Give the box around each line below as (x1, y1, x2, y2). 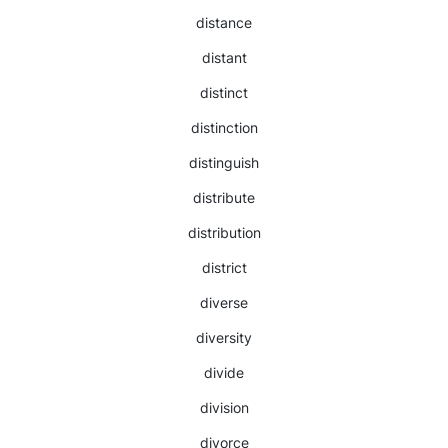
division (199, 399, 249, 416)
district (201, 259, 247, 276)
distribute (193, 189, 255, 206)
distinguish (189, 154, 259, 171)
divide (204, 364, 244, 381)
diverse (200, 294, 248, 311)
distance (196, 14, 252, 31)
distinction (190, 119, 258, 136)
